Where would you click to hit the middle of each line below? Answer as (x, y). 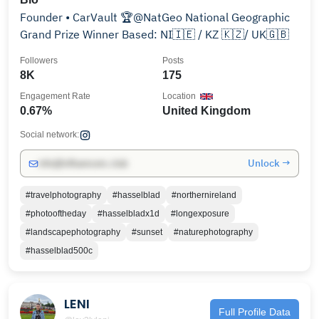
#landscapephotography (73, 232)
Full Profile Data (255, 312)
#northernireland (204, 195)
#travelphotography (63, 195)
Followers (39, 61)
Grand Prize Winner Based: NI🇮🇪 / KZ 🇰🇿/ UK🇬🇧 (155, 34)
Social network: (49, 135)
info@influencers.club (83, 163)
